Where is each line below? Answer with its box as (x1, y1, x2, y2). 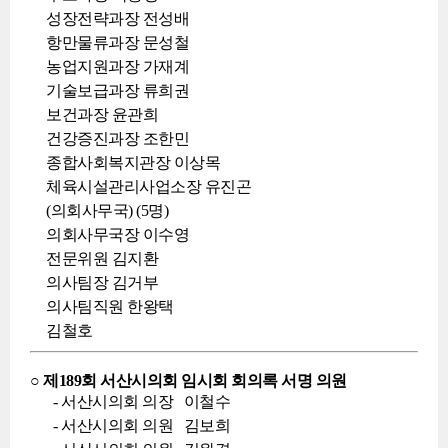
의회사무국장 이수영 (46, 226, 189, 243)
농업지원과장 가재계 (46, 58, 189, 75)
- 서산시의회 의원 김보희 (46, 417, 230, 434)
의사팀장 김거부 (46, 274, 158, 291)
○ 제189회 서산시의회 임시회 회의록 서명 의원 (30, 372, 347, 389)
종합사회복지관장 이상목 (46, 154, 220, 171)
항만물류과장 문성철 (46, 34, 189, 51)
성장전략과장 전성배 (46, 10, 189, 27)
